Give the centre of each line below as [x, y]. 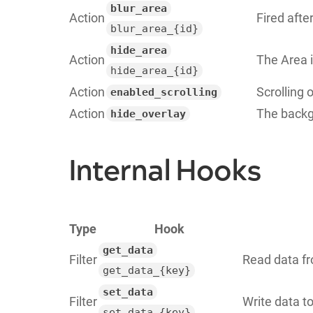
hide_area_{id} [154, 70]
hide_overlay [148, 114]
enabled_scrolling [163, 92]
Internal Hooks [165, 171]
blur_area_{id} [154, 28]
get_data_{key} [146, 270]
